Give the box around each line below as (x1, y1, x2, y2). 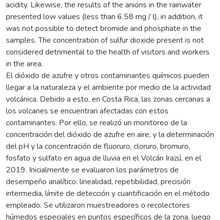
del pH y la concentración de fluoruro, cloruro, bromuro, (6, 140, 190, 152)
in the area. (6, 58, 43, 69)
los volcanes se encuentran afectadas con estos (6, 105, 168, 116)
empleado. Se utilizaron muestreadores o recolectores (6, 199, 190, 211)
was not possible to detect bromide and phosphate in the (6, 23, 201, 34)
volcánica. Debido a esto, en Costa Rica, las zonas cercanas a (6, 93, 210, 105)
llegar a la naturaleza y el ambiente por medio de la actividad (6, 82, 211, 93)
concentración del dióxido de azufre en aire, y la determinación (6, 129, 214, 140)
